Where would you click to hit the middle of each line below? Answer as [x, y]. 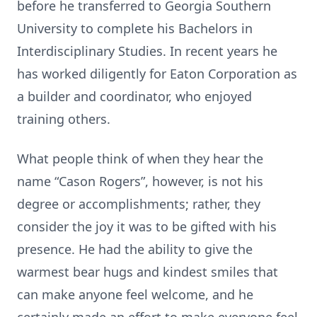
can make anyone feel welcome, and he [135, 294]
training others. [64, 119]
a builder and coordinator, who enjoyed [134, 96]
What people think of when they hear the [140, 158]
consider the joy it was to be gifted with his [147, 226]
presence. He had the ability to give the [135, 249]
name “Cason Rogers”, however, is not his [140, 181]
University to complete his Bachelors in [135, 28]
